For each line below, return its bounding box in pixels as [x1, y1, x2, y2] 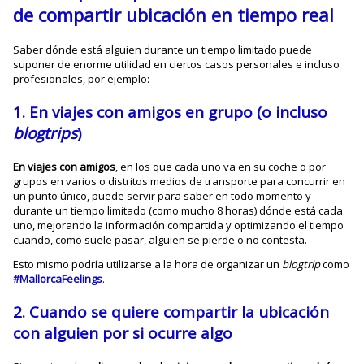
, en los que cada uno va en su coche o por [115, 158, 327, 174]
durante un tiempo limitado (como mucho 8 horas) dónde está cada [13, 202, 344, 218]
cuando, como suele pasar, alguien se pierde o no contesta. [13, 232, 308, 247]
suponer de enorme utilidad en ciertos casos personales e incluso [13, 56, 340, 71]
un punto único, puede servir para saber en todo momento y [13, 188, 312, 203]
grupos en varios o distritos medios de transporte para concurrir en [13, 173, 346, 188]
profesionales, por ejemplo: [13, 71, 150, 86]
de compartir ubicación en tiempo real [13, 2, 335, 27]
